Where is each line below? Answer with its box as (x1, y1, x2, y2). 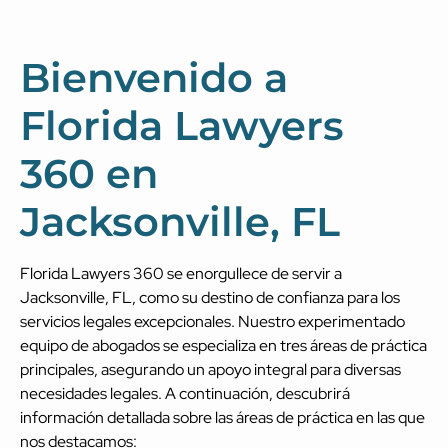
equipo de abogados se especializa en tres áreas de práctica (20, 334, 427, 356)
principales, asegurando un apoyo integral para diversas (20, 358, 401, 380)
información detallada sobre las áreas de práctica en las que (20, 406, 425, 428)
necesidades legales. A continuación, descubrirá (20, 382, 350, 404)
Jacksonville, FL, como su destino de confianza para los (20, 286, 400, 308)
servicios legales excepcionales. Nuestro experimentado (20, 310, 405, 332)
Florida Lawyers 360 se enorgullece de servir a (20, 262, 342, 284)
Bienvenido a (20, 52, 288, 102)
